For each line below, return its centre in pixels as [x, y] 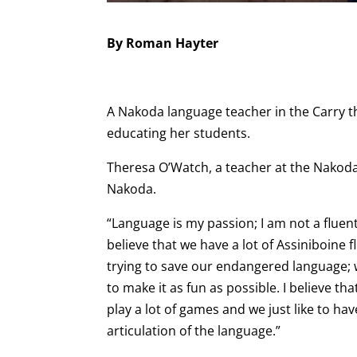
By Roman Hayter [163, 43]
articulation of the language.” [194, 330]
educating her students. [179, 133]
